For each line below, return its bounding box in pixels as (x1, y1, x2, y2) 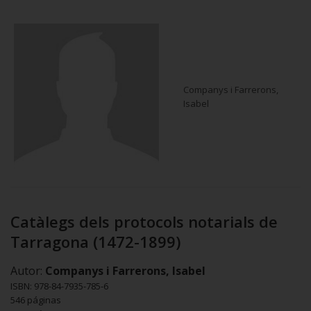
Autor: (10, 262, 45, 278)
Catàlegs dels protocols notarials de (10, 210, 278, 232)
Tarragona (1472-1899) (10, 230, 180, 252)
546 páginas (10, 293, 61, 306)
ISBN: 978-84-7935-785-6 (10, 279, 108, 292)
